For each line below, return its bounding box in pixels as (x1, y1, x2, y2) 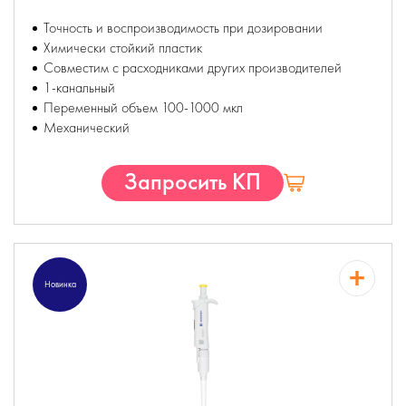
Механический (43, 118, 130, 137)
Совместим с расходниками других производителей (43, 58, 342, 77)
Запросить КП (123, 166, 261, 197)
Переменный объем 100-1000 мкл (43, 98, 243, 117)
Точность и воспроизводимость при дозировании (43, 18, 323, 37)
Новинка (43, 278, 76, 290)
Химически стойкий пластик (43, 38, 202, 57)
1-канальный (43, 78, 115, 97)
